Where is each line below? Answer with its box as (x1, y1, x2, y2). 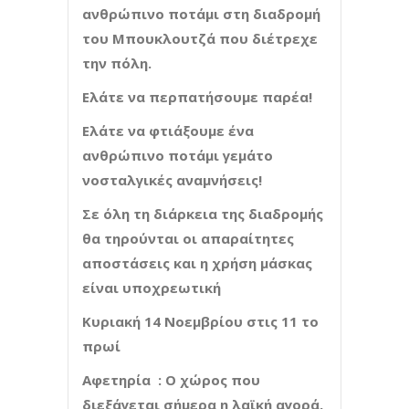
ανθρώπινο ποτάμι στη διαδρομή (82, 4, 320, 23)
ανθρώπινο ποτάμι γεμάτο (82, 145, 273, 164)
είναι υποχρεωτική (82, 278, 221, 297)
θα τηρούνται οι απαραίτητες (82, 228, 294, 247)
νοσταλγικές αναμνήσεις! (82, 170, 262, 189)
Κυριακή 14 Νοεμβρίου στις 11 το (82, 311, 319, 330)
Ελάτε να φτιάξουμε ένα (82, 121, 254, 140)
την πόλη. (82, 53, 152, 72)
